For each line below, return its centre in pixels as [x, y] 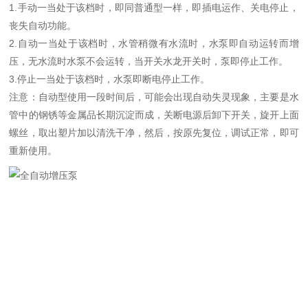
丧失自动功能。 [43, 25]
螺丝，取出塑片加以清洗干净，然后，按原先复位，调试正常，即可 [154, 133]
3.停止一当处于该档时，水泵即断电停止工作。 [110, 79]
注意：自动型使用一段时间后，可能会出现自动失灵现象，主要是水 [154, 97]
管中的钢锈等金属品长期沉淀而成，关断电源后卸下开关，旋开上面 [154, 115]
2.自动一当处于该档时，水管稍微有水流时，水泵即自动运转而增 [154, 43]
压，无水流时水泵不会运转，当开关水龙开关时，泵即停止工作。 [149, 61]
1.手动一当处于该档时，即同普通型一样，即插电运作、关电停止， [154, 8]
